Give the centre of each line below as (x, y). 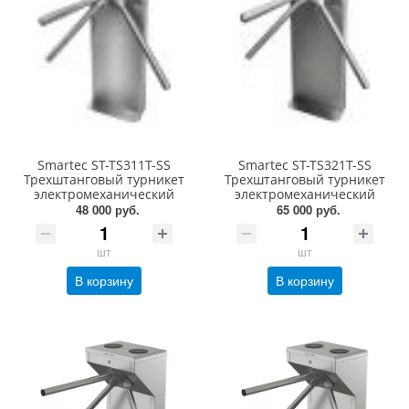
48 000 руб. (108, 210)
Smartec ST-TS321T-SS (305, 165)
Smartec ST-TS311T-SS (104, 165)
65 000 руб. (309, 210)
